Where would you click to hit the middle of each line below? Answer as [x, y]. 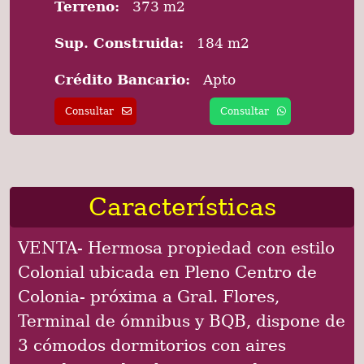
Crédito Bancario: [122, 80]
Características [182, 207]
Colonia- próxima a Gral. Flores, [149, 296]
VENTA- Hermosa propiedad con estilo [176, 247]
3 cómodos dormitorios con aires [152, 345]
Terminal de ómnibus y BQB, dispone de [182, 321]
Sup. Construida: [119, 43]
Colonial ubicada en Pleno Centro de [167, 272]
